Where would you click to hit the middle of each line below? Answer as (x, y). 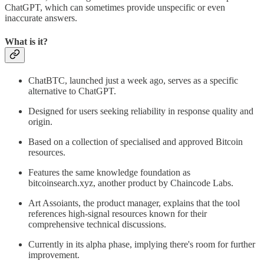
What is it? (26, 41)
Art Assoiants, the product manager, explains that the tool (134, 203)
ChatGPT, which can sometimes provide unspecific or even (115, 8)
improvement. (54, 255)
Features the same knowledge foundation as (109, 172)
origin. (40, 121)
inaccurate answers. (41, 18)
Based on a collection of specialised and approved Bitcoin (136, 141)
